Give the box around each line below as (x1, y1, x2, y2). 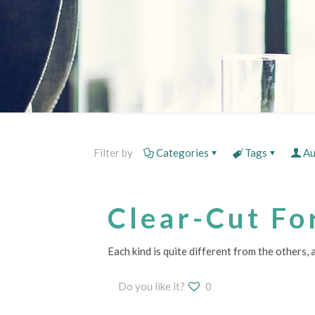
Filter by (94, 146, 133, 159)
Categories (156, 146, 209, 159)
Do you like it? (118, 280, 185, 292)
